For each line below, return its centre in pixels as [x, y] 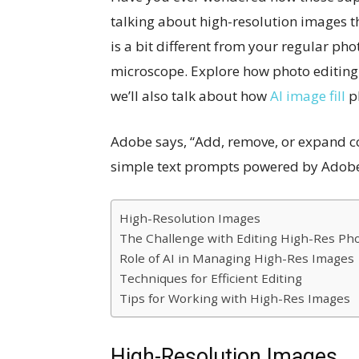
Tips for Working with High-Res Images [235, 298]
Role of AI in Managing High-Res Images [237, 258]
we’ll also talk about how [190, 96]
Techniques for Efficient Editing [211, 278]
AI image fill [308, 96]
